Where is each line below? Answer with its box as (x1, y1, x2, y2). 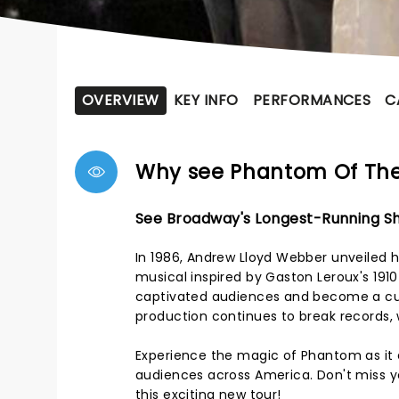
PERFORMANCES (252, 90, 371, 110)
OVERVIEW (82, 90, 159, 110)
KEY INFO (173, 90, 239, 110)
